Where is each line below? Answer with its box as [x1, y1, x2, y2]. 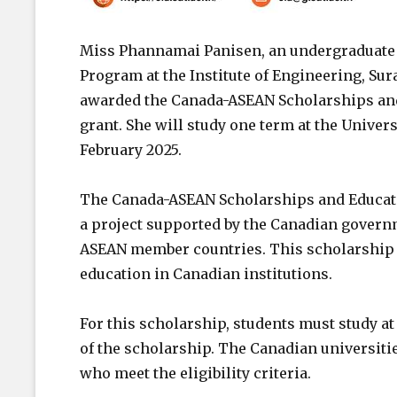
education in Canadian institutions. [80, 264, 332, 283]
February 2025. [80, 140, 182, 159]
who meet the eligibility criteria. [80, 363, 311, 382]
